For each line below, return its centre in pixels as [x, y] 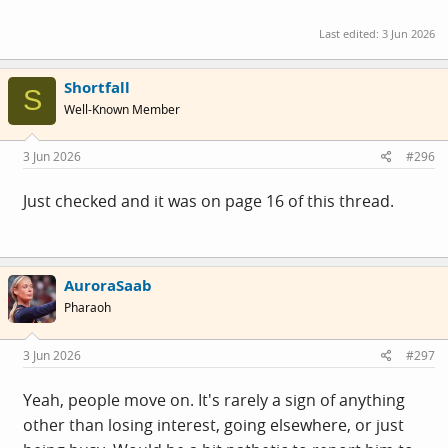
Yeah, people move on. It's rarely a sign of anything [214, 399]
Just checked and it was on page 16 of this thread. [208, 201]
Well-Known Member [122, 109]
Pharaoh [87, 307]
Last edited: [350, 33]
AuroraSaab [108, 285]
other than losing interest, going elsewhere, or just [213, 424]
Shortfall [97, 86]
